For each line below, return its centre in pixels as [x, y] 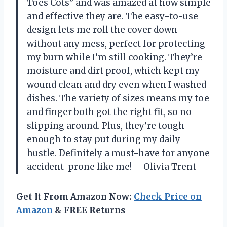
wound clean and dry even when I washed [117, 85]
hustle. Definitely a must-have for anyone [118, 153]
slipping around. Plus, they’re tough [106, 126]
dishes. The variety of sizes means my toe [118, 99]
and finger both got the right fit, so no [109, 112]
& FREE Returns [89, 211]
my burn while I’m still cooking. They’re [115, 58]
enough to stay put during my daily [104, 140]
